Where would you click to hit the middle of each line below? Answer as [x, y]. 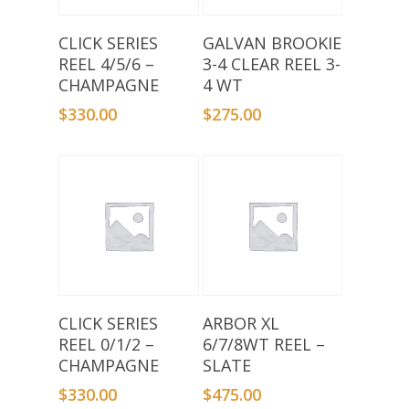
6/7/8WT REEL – [263, 345]
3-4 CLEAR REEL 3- [271, 64]
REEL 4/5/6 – [106, 64]
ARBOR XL [241, 324]
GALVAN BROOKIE [272, 43]
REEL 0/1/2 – [106, 345]
